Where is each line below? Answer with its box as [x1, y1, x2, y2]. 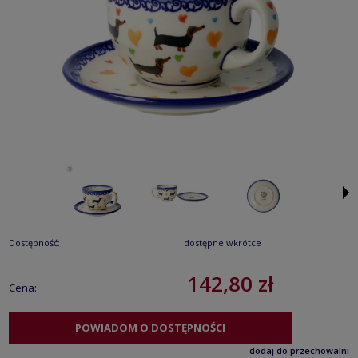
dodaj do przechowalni [249, 344, 349, 356]
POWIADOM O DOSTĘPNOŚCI [74, 320, 225, 335]
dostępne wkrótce [183, 236, 261, 249]
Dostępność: [9, 236, 60, 249]
